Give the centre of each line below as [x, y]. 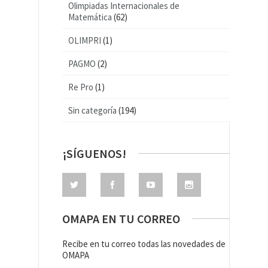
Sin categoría [92, 111]
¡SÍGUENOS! [94, 154]
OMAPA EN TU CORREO [121, 219]
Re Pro [81, 87]
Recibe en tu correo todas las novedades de [144, 244]
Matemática [90, 17]
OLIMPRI [85, 41]
